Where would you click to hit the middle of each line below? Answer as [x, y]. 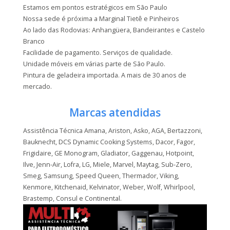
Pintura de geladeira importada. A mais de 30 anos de [105, 75]
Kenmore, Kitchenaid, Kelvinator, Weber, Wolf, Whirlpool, [109, 187]
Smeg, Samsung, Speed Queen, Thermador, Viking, [101, 176]
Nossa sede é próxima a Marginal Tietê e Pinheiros [101, 19]
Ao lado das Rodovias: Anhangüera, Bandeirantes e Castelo [114, 30]
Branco [34, 42]
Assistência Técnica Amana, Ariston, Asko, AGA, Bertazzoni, [113, 130]
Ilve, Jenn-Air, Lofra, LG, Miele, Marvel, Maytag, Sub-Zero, [108, 164]
